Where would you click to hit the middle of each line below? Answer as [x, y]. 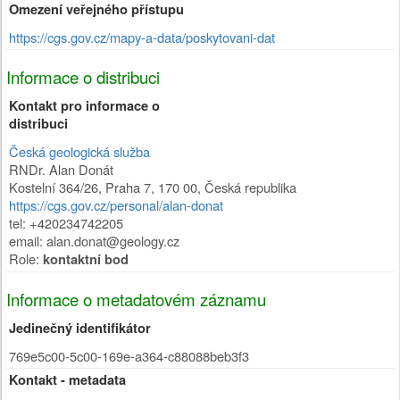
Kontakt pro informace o [84, 106]
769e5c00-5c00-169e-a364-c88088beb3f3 [129, 356]
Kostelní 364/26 [54, 187]
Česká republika [250, 187]
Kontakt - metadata [67, 380]
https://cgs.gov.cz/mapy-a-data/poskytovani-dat [142, 37]
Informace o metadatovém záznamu [136, 299]
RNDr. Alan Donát [61, 169]
